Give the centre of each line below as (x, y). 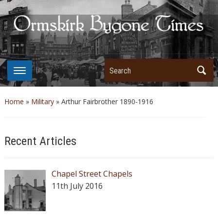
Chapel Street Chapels (92, 173)
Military (42, 101)
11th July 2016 (77, 186)
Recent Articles (40, 141)
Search (117, 67)
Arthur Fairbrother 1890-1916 (107, 101)
